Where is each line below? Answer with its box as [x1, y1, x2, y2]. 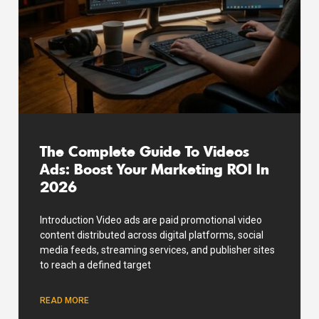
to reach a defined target [40, 258, 151, 271]
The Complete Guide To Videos [40, 140, 249, 160]
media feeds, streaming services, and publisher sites [40, 244, 275, 256]
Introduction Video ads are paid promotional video [40, 214, 262, 226]
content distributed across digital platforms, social [40, 229, 263, 241]
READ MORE [40, 295, 89, 305]
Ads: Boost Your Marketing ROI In [40, 158, 269, 178]
